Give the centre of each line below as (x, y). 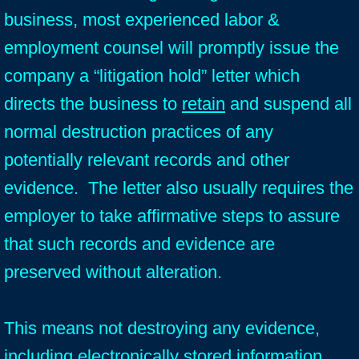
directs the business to (93, 104)
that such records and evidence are (139, 244)
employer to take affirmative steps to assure (172, 216)
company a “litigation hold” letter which (152, 76)
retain (204, 104)
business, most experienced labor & (142, 20)
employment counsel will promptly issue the (171, 48)
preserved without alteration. (115, 272)
